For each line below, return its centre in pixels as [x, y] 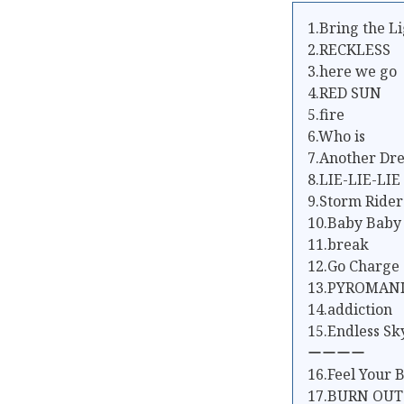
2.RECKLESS [349, 50]
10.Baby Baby [354, 223]
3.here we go [352, 72]
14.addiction [350, 310]
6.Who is [336, 137]
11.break [338, 245]
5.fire [326, 115]
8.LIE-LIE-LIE [354, 180]
